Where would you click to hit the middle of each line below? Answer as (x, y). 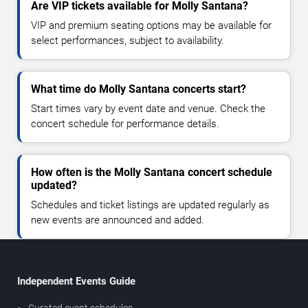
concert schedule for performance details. (125, 124)
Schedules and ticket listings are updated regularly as (150, 205)
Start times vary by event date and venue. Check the (148, 109)
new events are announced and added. (118, 220)
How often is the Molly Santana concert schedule (152, 173)
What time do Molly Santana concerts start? (139, 89)
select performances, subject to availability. (128, 41)
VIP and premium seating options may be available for (151, 26)
